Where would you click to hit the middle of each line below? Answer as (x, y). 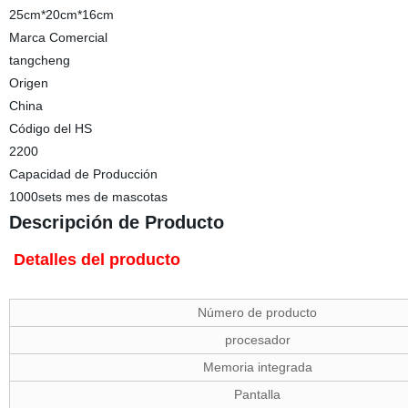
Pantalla (258, 394)
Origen (28, 83)
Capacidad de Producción (83, 174)
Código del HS (50, 128)
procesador (257, 340)
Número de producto (258, 312)
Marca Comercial (58, 37)
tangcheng (39, 60)
